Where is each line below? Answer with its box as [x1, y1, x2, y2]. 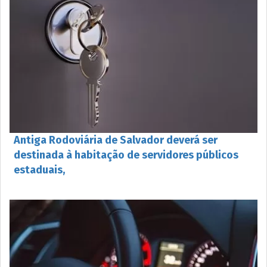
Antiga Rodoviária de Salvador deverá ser [14, 133, 218, 147]
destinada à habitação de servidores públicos [14, 148, 238, 162]
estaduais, [14, 163, 65, 177]
